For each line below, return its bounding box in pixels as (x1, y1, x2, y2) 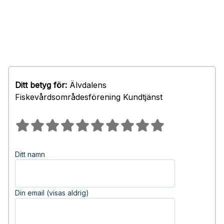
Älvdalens (67, 80, 106, 90)
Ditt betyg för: (15, 80, 67, 90)
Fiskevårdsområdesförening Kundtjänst (15, 92, 162, 102)
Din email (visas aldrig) (15, 188, 89, 197)
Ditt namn (15, 150, 45, 158)
